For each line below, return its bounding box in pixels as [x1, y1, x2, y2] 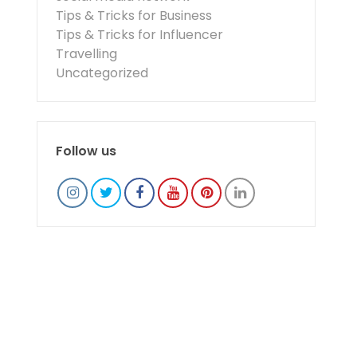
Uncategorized [56, 64, 148, 82]
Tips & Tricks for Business [56, 6, 212, 25]
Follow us [56, 142, 116, 160]
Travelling [56, 45, 117, 63]
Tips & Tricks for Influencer [56, 25, 223, 44]
